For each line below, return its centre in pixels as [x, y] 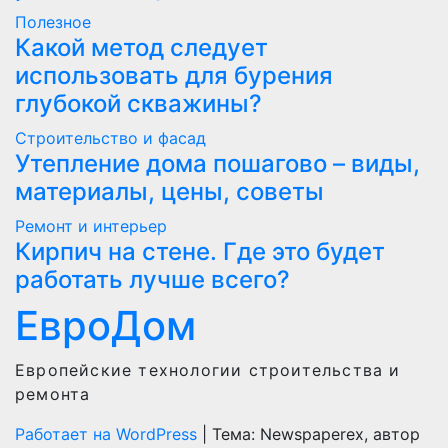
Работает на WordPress [108, 434]
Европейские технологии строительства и [208, 370]
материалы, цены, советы [169, 192]
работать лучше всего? [152, 280]
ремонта [53, 394]
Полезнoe [53, 22]
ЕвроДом [105, 326]
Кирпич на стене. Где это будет [200, 252]
